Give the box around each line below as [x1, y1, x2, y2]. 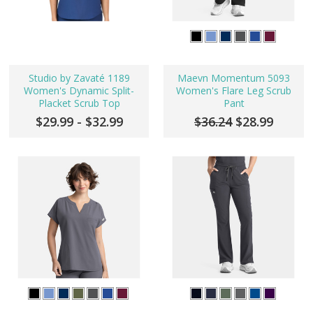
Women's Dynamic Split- [24, 84, 135, 98]
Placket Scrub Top [38, 96, 120, 110]
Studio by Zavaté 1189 [28, 71, 130, 85]
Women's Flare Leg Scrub [176, 84, 291, 98]
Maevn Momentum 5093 [177, 71, 290, 85]
